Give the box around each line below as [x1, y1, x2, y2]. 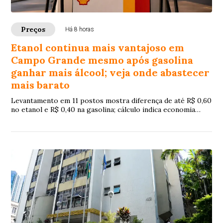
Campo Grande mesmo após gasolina [11, 54, 194, 67]
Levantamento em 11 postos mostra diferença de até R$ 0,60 [11, 96, 212, 106]
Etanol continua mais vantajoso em [11, 41, 185, 54]
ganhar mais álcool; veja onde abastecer [11, 66, 210, 79]
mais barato [11, 79, 70, 92]
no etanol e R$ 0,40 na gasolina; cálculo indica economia [11, 105, 196, 114]
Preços [21, 25, 46, 34]
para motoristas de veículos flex [11, 114, 118, 123]
